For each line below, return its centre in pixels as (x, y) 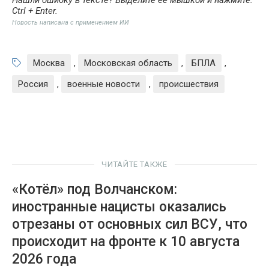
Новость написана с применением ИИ (71, 22)
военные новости (104, 84)
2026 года (44, 259)
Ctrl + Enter (34, 11)
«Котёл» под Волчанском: (95, 189)
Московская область (128, 63)
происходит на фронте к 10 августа (126, 241)
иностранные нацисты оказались (119, 207)
